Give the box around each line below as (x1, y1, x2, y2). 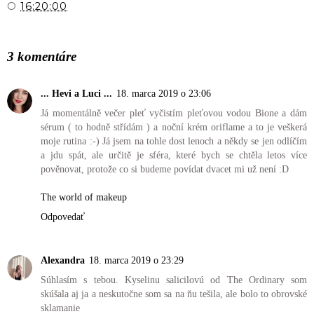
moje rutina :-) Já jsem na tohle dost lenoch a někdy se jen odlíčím (41, 135, 307, 146)
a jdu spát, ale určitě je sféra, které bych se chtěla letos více (41, 149, 307, 161)
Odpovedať (41, 210, 85, 222)
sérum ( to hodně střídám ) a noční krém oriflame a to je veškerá (41, 121, 307, 132)
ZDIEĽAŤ (14, 25, 53, 36)
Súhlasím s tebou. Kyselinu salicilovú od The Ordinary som (41, 273, 307, 285)
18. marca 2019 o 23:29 (89, 254, 184, 266)
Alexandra (41, 254, 85, 266)
